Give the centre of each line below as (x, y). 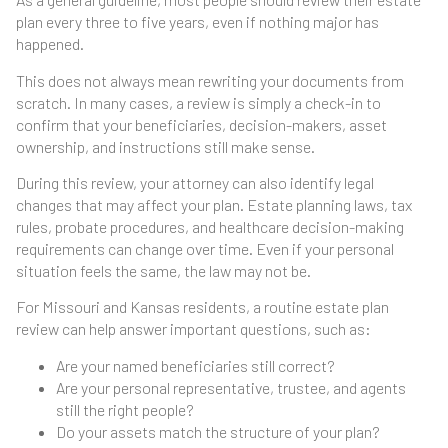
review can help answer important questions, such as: (193, 329)
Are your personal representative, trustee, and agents (231, 387)
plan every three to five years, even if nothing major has (197, 22)
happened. (50, 44)
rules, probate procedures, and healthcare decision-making (210, 226)
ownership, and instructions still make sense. (165, 146)
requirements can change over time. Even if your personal (205, 248)
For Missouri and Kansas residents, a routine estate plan (202, 307)
